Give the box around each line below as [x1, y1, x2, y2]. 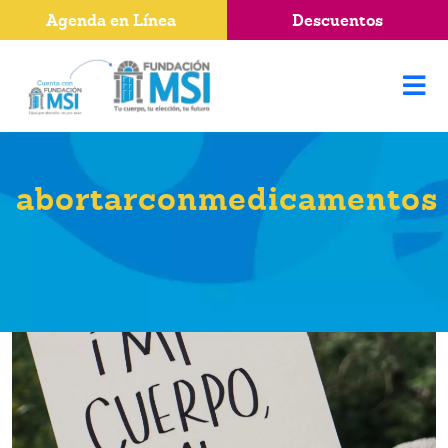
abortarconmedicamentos [16, 176, 438, 221]
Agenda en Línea [45, 9, 176, 31]
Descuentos [291, 9, 383, 31]
